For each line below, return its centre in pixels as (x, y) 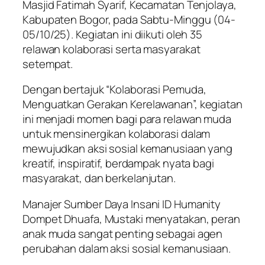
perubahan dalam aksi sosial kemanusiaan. (127, 248)
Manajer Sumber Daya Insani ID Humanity (122, 204)
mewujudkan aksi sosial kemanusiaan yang (128, 149)
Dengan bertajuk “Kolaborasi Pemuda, (114, 90)
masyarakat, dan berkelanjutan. (99, 178)
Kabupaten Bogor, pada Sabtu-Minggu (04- (129, 19)
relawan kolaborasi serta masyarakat (112, 49)
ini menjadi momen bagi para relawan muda (127, 119)
